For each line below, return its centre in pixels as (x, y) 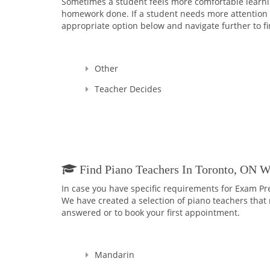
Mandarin (115, 255)
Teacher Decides (128, 89)
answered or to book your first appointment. (151, 212)
